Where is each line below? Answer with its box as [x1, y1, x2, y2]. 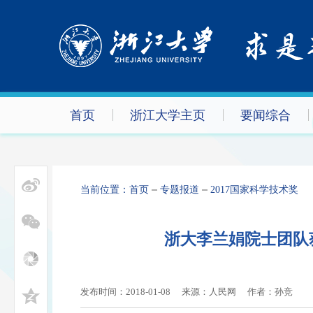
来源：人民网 [181, 286, 236, 297]
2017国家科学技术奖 [210, 184, 298, 195]
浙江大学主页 [129, 108, 205, 122]
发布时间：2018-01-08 [80, 286, 170, 297]
